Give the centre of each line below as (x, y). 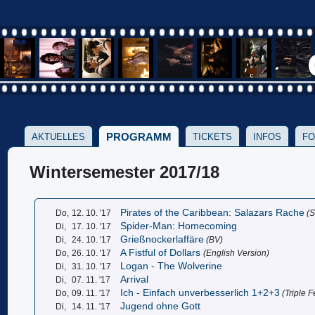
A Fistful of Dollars (162, 252)
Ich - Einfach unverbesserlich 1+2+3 (200, 292)
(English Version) (237, 253)
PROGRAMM (139, 137)
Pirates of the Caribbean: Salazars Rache (213, 212)
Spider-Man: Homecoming (179, 226)
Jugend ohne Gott (161, 306)
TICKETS (212, 137)
